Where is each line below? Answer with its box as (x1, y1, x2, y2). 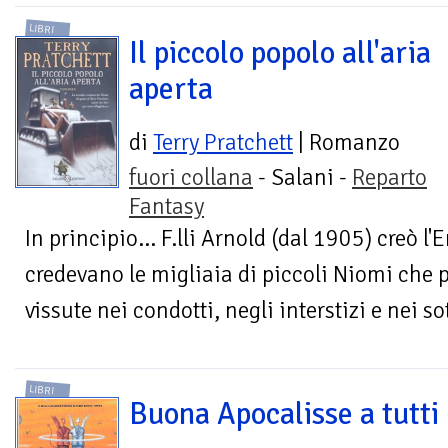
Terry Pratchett (153, 127, 293, 157)
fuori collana (129, 162, 253, 192)
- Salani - (253, 162, 352, 192)
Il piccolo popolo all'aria (129, 33, 431, 72)
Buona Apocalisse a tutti (129, 395, 439, 434)
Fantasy (129, 191, 204, 221)
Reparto (352, 162, 427, 192)
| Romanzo (293, 127, 400, 157)
